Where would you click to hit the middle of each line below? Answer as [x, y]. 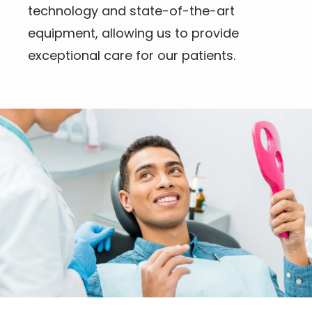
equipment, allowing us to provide [133, 33]
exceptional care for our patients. [132, 55]
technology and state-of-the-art [131, 10]
